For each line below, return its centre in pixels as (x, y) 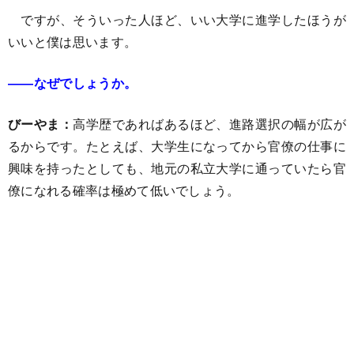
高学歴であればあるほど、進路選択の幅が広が (209, 124)
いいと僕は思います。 (73, 41)
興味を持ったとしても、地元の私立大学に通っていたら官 (177, 168)
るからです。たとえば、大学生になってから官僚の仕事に (177, 146)
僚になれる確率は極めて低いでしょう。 (124, 190)
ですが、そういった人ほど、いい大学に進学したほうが (177, 19)
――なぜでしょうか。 (73, 83)
